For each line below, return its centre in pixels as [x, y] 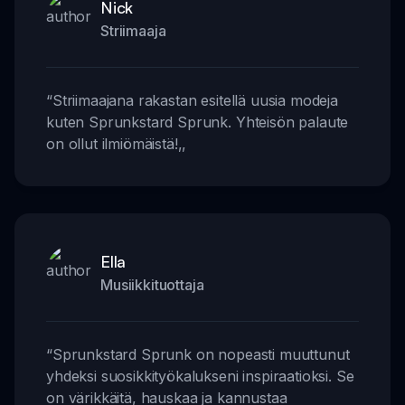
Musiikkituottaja [152, 284]
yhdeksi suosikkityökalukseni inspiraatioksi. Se [200, 376]
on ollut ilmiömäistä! [112, 143]
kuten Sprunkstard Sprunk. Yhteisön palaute [198, 122]
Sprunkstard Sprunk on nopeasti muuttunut [201, 354]
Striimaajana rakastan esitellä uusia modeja [195, 100]
